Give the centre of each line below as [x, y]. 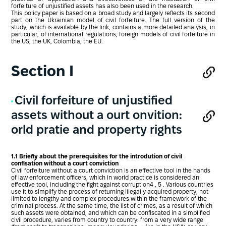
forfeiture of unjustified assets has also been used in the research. [103, 7]
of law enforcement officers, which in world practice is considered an [105, 178]
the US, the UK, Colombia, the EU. [57, 42]
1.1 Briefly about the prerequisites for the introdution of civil [97, 157]
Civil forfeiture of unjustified [93, 102]
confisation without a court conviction [65, 164]
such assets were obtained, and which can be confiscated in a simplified [111, 213]
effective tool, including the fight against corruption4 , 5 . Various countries [112, 185]
